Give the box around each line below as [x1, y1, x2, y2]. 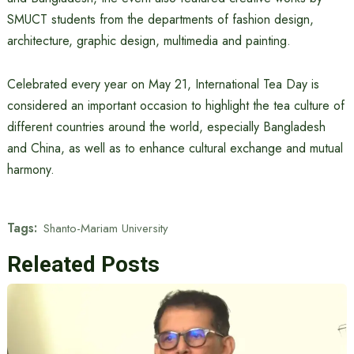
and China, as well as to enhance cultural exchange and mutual [6, 139, 343, 157]
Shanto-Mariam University [43, 219, 168, 237]
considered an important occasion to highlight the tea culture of [6, 96, 345, 115]
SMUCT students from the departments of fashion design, [6, 10, 314, 28]
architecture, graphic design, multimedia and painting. [6, 32, 291, 50]
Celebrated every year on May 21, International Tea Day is [6, 75, 319, 93]
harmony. [6, 160, 55, 179]
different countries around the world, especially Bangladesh [6, 118, 326, 136]
